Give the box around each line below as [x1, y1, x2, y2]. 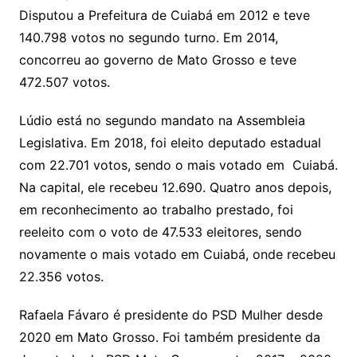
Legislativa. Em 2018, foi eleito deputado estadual [18, 134, 321, 151]
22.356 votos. [18, 268, 104, 284]
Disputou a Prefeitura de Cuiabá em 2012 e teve [18, 6, 310, 23]
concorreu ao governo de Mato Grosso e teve [18, 51, 296, 68]
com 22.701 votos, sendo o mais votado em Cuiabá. [18, 156, 338, 173]
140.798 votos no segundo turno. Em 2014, [18, 29, 278, 45]
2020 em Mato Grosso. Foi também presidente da [18, 328, 320, 345]
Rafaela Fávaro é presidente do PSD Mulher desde [18, 306, 323, 323]
